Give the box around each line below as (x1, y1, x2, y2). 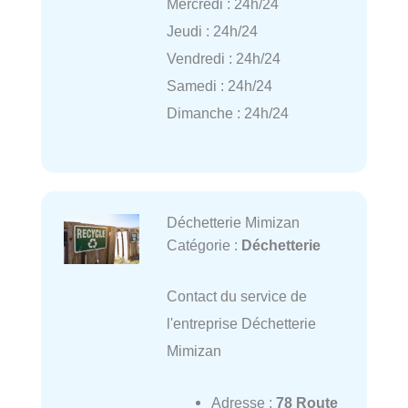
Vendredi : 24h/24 (166, 49, 280, 66)
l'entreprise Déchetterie (166, 315, 316, 332)
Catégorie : (166, 237, 241, 254)
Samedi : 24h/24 (166, 76, 272, 94)
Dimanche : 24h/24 (166, 104, 289, 121)
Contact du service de (166, 288, 307, 305)
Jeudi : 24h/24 (166, 22, 258, 39)
